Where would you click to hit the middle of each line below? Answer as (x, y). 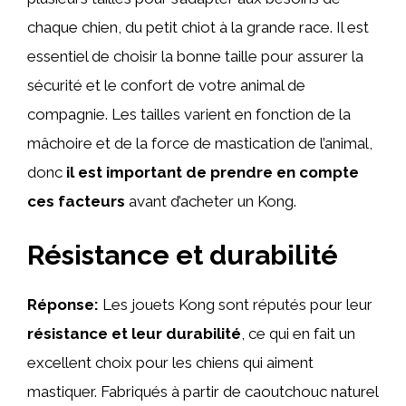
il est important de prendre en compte (213, 172)
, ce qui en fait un (298, 333)
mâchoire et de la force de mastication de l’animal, (200, 143)
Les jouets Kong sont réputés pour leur (236, 304)
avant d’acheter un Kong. (211, 201)
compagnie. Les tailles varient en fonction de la (189, 114)
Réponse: (63, 304)
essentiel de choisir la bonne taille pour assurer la (195, 56)
